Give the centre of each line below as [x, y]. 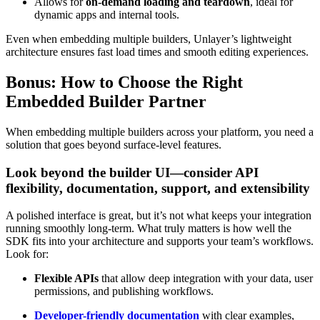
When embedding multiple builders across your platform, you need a [160, 131]
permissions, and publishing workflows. [124, 291]
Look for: [27, 254]
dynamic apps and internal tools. [107, 15]
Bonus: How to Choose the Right [124, 82]
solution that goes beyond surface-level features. [114, 144]
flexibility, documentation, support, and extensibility [158, 188]
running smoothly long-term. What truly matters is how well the [149, 229]
